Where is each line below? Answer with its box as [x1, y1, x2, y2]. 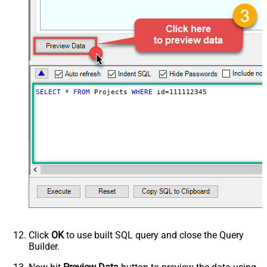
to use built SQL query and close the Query [64, 229, 244, 241]
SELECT [35, 88, 61, 97]
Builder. [29, 241, 60, 253]
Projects [89, 88, 132, 97]
